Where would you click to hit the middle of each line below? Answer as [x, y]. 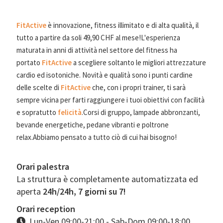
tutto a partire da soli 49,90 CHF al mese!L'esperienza [98, 37]
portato [29, 62]
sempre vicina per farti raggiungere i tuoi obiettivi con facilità [110, 100]
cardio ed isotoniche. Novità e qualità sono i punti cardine [104, 75]
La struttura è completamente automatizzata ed [107, 179]
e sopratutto [37, 112]
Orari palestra [43, 166]
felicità [69, 112]
